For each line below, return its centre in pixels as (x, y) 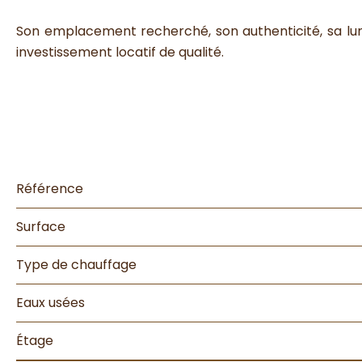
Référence (50, 189)
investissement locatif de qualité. (120, 52)
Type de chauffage (76, 265)
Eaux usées (51, 303)
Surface (41, 227)
